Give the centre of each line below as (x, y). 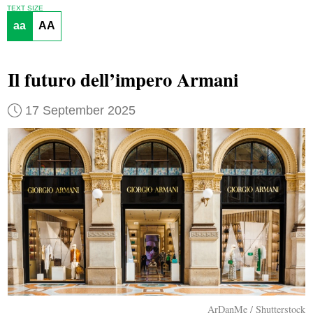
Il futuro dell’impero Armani (123, 80)
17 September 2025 (80, 110)
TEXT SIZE (25, 8)
